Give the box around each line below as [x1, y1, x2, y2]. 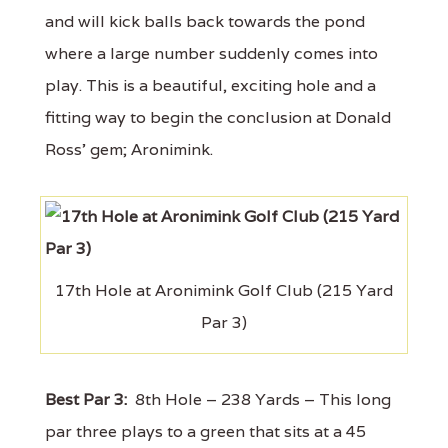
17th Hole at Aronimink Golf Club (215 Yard [55, 279, 393, 301]
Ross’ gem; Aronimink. [45, 138, 213, 160]
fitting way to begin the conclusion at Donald [45, 106, 391, 128]
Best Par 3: [45, 388, 127, 410]
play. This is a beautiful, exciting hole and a [45, 74, 376, 96]
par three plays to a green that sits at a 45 [45, 420, 366, 442]
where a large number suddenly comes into [45, 42, 378, 64]
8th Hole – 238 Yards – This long [127, 388, 391, 410]
